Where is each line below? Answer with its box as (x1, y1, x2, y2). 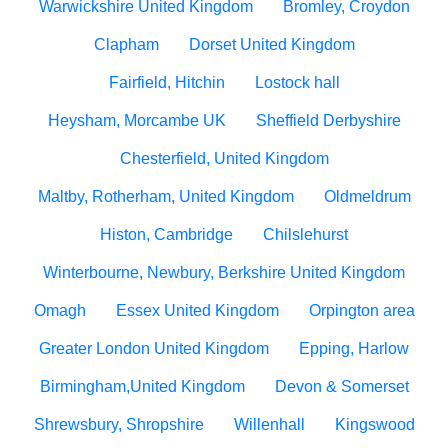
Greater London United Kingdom (39, 340, 269, 357)
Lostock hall (254, 74, 340, 91)
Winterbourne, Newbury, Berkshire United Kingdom (43, 264, 405, 281)
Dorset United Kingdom (188, 36, 355, 53)
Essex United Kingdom (115, 302, 279, 319)
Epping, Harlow (299, 340, 409, 357)
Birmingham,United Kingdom (39, 378, 245, 395)
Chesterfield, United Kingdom (119, 150, 329, 167)
